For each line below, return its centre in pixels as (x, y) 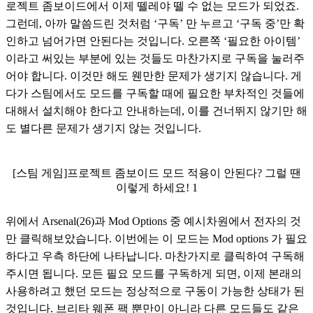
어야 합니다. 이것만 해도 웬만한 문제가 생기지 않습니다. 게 (154, 75)
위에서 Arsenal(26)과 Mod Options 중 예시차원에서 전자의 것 (153, 221)
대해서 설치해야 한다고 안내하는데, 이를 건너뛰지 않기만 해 (156, 110)
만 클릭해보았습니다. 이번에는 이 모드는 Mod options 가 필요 (156, 238)
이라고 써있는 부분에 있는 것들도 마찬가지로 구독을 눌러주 (155, 58)
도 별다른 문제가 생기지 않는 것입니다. (103, 128)
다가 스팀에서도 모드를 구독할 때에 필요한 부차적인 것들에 (155, 93)
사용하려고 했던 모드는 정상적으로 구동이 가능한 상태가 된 (155, 291)
